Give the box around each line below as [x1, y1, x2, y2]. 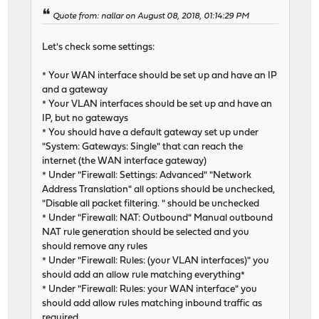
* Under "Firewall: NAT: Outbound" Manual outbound [42, 214, 273, 224]
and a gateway [42, 85, 108, 95]
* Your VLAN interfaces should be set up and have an [42, 100, 273, 110]
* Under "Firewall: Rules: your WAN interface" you [42, 285, 258, 295]
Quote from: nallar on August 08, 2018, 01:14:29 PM [53, 12, 250, 21]
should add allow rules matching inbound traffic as [42, 299, 263, 309]
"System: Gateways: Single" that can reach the [42, 142, 244, 152]
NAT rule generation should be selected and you [42, 228, 250, 238]
